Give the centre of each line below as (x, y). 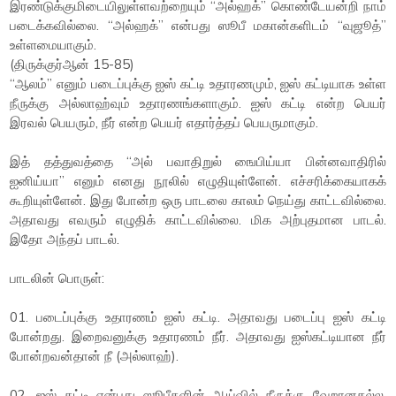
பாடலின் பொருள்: (57, 278)
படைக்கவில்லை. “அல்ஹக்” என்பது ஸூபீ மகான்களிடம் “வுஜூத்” (198, 25)
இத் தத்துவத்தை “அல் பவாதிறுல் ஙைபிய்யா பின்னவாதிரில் (198, 161)
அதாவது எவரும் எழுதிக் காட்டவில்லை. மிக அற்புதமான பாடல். (198, 220)
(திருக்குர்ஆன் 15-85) (72, 64)
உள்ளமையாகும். (53, 45)
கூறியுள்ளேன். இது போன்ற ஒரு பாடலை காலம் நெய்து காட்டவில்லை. (198, 200)
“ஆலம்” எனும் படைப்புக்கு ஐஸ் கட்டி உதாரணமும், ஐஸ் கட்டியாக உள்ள (198, 84)
